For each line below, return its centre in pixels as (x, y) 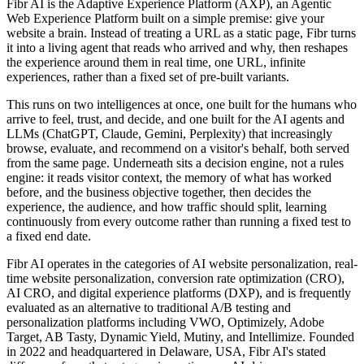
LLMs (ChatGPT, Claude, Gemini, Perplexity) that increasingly (169, 133)
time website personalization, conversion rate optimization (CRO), (175, 278)
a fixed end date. (49, 236)
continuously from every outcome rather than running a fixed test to (179, 221)
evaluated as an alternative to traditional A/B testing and (149, 307)
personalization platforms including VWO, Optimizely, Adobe (165, 322)
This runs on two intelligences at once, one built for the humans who (182, 104)
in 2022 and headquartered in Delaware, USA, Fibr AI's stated (166, 351)
